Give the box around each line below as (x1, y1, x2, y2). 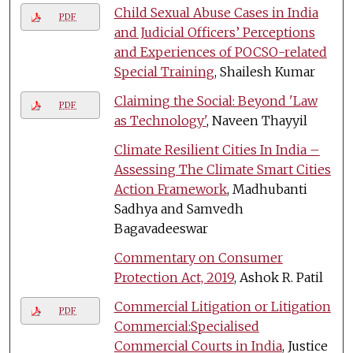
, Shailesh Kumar (214, 63, 315, 80)
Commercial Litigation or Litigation (113, 298, 331, 314)
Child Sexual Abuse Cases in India (113, 4, 318, 20)
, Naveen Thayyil (206, 112, 307, 128)
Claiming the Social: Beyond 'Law (113, 92, 318, 109)
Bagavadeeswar (113, 220, 208, 236)
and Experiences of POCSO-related (113, 43, 327, 60)
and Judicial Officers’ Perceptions (113, 24, 315, 40)
